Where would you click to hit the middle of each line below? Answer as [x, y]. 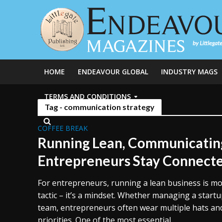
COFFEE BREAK [62, 128]
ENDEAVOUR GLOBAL [113, 72]
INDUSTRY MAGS [189, 72]
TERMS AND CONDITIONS [87, 96]
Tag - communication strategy [99, 107]
